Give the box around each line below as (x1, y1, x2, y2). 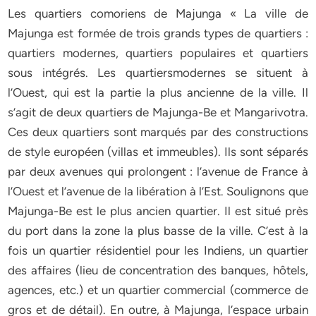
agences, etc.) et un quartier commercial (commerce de (8, 283, 308, 297)
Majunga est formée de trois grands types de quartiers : (8, 26, 308, 40)
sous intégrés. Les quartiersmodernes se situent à (8, 66, 308, 80)
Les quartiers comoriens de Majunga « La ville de (8, 6, 308, 20)
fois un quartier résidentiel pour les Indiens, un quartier (8, 243, 308, 257)
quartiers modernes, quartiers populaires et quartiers (8, 46, 308, 60)
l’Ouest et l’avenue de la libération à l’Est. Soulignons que (8, 184, 308, 198)
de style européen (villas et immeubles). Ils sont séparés (8, 145, 308, 159)
